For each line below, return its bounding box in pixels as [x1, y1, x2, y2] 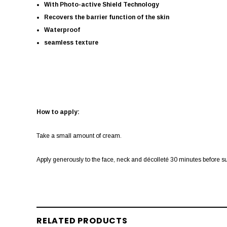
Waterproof [44, 26, 80, 33]
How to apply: [36, 108, 80, 116]
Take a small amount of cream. [36, 132, 122, 139]
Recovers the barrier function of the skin [44, 13, 169, 21]
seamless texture [44, 39, 98, 46]
